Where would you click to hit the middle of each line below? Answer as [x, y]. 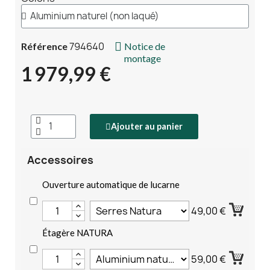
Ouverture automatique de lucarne [111, 184]
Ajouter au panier [146, 126]
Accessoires [60, 160]
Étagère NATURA [77, 232]
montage [143, 58]
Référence [44, 46]
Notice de [145, 46]
